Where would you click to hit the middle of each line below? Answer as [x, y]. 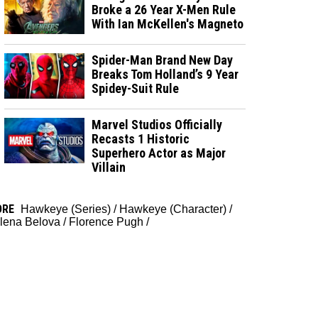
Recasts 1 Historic [141, 138]
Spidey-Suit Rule [136, 88]
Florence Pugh [106, 221]
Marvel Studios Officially [157, 124]
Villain [109, 167]
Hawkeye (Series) [66, 209]
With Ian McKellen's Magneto [168, 23]
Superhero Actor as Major [159, 153]
